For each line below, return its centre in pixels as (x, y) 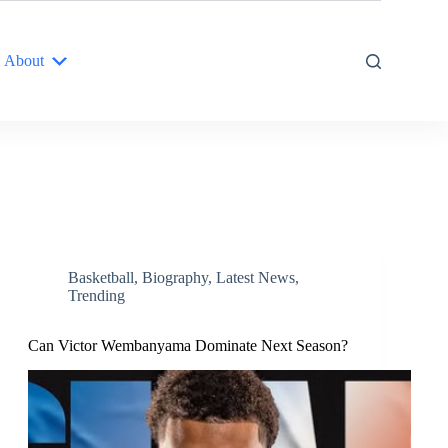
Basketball (100, 277)
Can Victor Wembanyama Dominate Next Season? (187, 345)
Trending (96, 295)
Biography (174, 277)
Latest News (255, 277)
